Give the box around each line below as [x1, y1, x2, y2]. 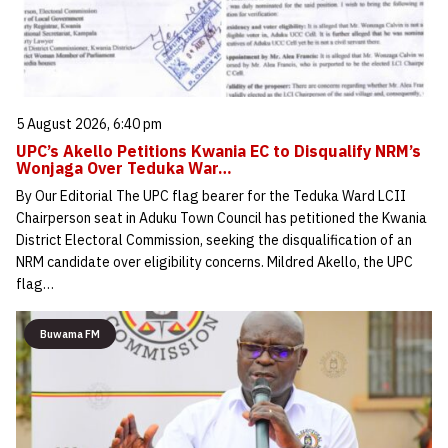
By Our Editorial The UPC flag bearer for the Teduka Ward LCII [16, 187, 406, 206]
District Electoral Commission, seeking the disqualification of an [16, 231, 412, 250]
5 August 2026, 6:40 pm [16, 115, 162, 134]
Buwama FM [40, 327, 100, 342]
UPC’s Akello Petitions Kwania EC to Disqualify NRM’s [16, 141, 421, 162]
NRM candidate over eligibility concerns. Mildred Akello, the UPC [16, 253, 413, 272]
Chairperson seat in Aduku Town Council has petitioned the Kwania [16, 209, 427, 228]
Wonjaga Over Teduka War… [16, 158, 232, 179]
